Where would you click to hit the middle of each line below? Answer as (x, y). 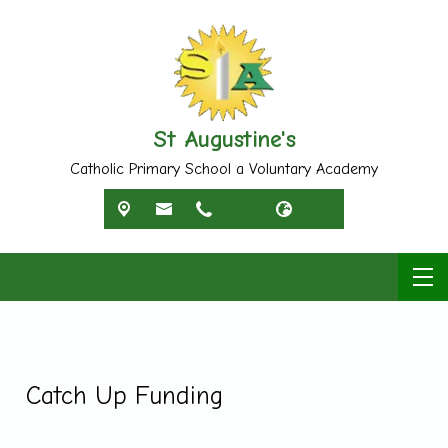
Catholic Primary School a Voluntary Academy (224, 168)
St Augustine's (224, 138)
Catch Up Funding (125, 395)
